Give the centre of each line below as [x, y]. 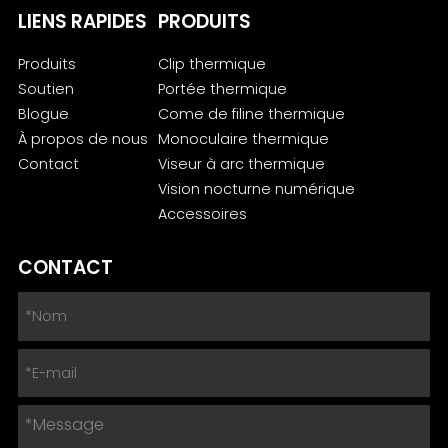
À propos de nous [82, 139]
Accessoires [203, 214]
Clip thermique [212, 64]
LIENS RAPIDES [82, 22]
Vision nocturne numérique [257, 189]
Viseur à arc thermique [242, 164]
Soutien [45, 89]
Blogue [43, 114]
